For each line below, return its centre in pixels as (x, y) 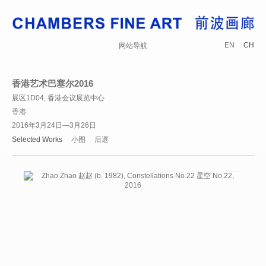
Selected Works (37, 139)
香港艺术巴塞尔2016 (53, 83)
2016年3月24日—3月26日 (54, 125)
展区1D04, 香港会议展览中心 (58, 98)
